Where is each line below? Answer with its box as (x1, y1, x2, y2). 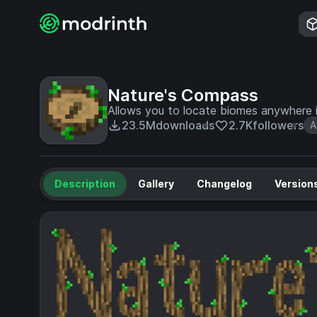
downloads (156, 118, 214, 132)
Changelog (197, 178, 252, 190)
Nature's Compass (108, 85, 258, 105)
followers (253, 118, 304, 132)
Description (54, 178, 115, 190)
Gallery (138, 178, 174, 190)
